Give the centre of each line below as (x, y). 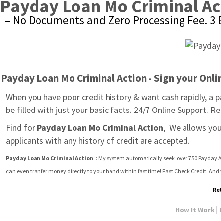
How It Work (195, 210)
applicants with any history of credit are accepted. (98, 140)
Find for (21, 128)
